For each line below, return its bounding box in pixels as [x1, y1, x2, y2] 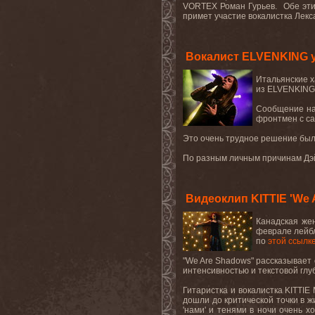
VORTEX [183, 1, 217, 11]
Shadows [215, 256, 252, 266]
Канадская [256, 217, 298, 226]
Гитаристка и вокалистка [183, 285, 285, 295]
